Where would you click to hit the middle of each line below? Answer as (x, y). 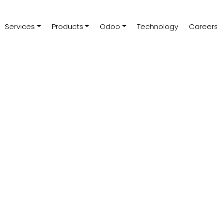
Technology (158, 27)
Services (20, 27)
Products (67, 27)
